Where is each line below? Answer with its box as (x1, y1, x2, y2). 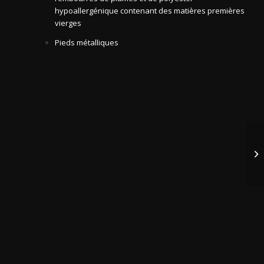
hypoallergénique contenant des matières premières (55, 5, 245, 16)
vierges (55, 18, 81, 29)
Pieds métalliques (55, 37, 118, 48)
